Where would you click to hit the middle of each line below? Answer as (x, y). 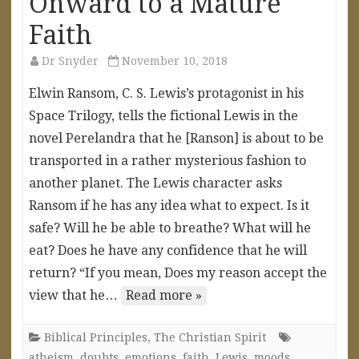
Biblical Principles (96, 337)
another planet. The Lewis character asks (155, 183)
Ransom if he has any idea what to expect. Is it (169, 205)
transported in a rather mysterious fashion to (167, 160)
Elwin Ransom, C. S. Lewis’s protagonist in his (166, 93)
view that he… (75, 295)
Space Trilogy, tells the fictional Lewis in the (163, 115)
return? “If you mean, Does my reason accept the (178, 272)
